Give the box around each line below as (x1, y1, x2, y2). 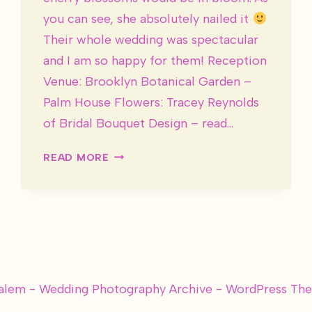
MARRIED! (108, 214, 162, 227)
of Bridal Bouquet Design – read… (43, 115, 234, 131)
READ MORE (43, 150, 109, 164)
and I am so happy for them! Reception (43, 52, 267, 68)
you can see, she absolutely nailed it (43, 10, 253, 26)
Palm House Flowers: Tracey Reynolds (43, 94, 260, 110)
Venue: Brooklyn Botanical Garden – (43, 73, 252, 89)
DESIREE (108, 147, 155, 160)
